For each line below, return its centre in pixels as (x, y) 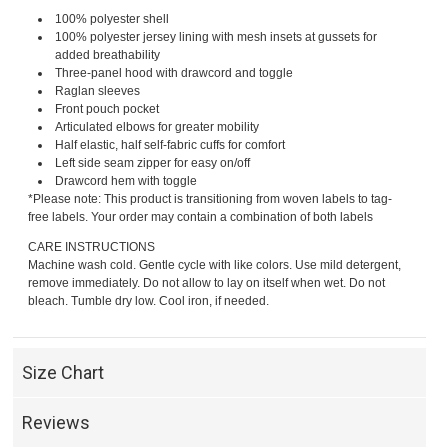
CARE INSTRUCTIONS (92, 247)
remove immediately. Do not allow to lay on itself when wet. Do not (207, 283)
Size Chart (63, 373)
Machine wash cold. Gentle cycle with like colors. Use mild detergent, (215, 265)
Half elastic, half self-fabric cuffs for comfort (170, 145)
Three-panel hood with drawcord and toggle (174, 73)
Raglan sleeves (98, 91)
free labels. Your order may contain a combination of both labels (201, 217)
